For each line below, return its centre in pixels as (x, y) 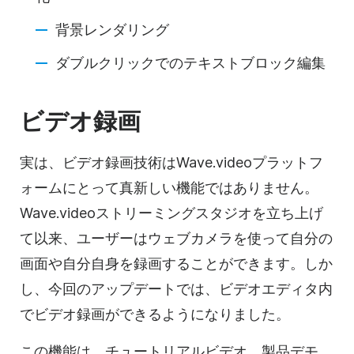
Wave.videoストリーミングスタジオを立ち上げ (171, 213)
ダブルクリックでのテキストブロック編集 (190, 62)
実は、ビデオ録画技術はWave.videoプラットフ (171, 162)
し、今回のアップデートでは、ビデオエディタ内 (176, 288)
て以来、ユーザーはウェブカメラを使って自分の (176, 238)
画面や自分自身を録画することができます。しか (176, 263)
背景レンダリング (112, 29)
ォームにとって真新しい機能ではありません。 (169, 187)
